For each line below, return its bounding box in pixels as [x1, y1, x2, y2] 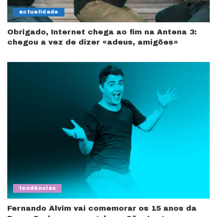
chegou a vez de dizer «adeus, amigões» [7, 38, 178, 46]
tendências [19, 186, 56, 191]
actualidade [19, 9, 59, 15]
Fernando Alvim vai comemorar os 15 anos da [7, 204, 197, 213]
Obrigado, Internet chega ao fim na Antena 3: [7, 28, 197, 36]
